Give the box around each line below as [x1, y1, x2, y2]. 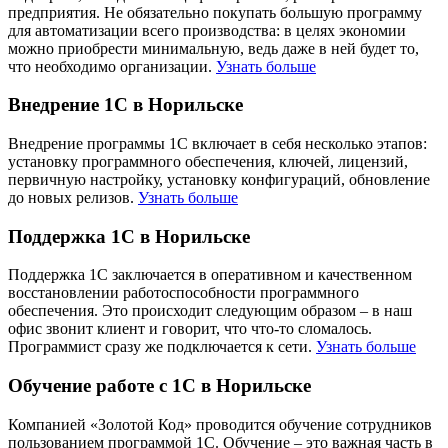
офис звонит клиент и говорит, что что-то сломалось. [8, 320, 372, 338]
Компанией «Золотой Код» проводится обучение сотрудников [8, 415, 432, 433]
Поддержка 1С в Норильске [8, 225, 250, 247]
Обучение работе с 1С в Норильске [8, 375, 311, 397]
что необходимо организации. [8, 57, 216, 75]
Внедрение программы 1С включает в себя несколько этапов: [8, 134, 427, 152]
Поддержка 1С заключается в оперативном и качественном [8, 266, 412, 284]
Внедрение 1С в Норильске [8, 94, 243, 116]
